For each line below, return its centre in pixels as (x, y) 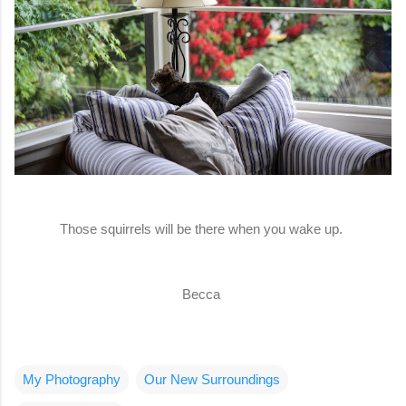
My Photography (72, 380)
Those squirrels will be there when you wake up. (203, 229)
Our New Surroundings (212, 380)
